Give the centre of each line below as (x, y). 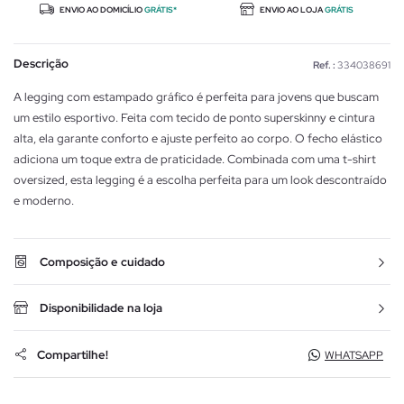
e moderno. (44, 201)
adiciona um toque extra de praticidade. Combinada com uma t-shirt (195, 160)
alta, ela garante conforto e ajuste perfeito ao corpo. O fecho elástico (198, 139)
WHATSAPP (354, 356)
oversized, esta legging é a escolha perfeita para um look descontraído (200, 180)
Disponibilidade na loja (101, 308)
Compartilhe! (73, 354)
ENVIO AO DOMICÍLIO (101, 10)
